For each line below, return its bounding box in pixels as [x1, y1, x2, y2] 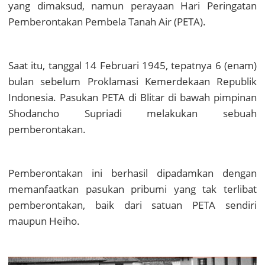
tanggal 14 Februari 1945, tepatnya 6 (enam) [48, 59, 257, 73]
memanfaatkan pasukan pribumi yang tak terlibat [8, 182, 257, 196]
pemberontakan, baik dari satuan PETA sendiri [8, 198, 257, 212]
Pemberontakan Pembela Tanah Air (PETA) [8, 15, 203, 29]
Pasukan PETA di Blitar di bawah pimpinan [56, 91, 257, 105]
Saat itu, [8, 59, 49, 73]
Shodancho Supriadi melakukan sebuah [8, 106, 257, 121]
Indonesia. [8, 91, 56, 105]
